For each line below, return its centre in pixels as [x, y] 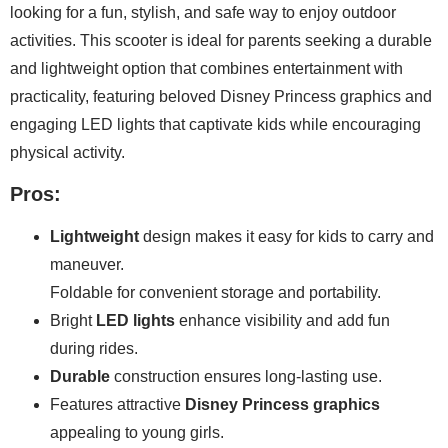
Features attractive [117, 405]
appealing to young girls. [137, 433]
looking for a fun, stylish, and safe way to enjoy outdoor [203, 12]
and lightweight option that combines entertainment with [206, 68]
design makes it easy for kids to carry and [286, 237]
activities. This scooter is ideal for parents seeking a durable [221, 40]
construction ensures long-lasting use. [246, 377]
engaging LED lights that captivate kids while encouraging [215, 124]
